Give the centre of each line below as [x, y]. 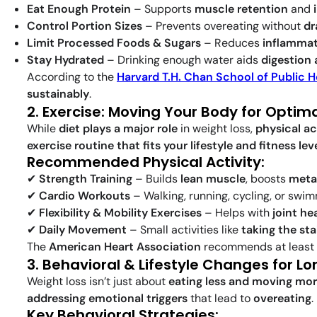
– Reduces [232, 43]
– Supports [163, 9]
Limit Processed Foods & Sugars [114, 43]
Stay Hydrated [65, 60]
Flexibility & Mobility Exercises [120, 213]
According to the [72, 77]
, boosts [267, 179]
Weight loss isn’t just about [98, 282]
